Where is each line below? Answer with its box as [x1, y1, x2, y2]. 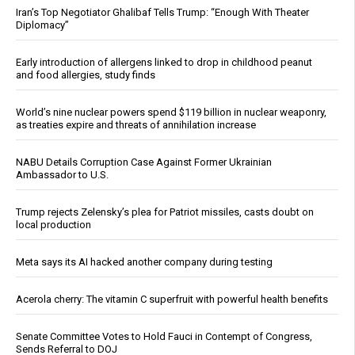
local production [16, 219, 91, 231]
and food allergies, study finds [16, 69, 155, 82]
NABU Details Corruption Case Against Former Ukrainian [16, 156, 272, 169]
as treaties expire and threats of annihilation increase [16, 119, 256, 132]
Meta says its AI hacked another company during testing [16, 256, 273, 269]
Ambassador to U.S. [16, 169, 109, 181]
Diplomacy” [16, 19, 69, 32]
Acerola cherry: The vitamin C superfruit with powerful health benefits [16, 293, 328, 306]
